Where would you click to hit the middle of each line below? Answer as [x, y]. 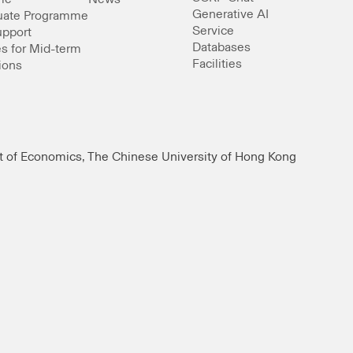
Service [213, 31]
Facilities [217, 64]
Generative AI [230, 14]
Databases [221, 47]
